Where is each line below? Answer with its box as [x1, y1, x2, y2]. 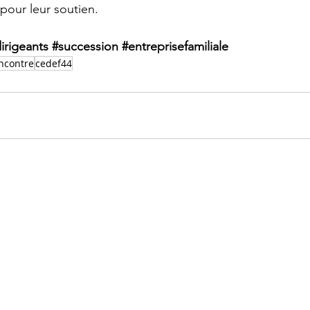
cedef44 [35, 57, 72, 70]
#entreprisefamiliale [122, 39, 228, 54]
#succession [52, 39, 118, 54]
